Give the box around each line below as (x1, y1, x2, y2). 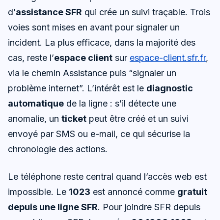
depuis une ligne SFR (8, 201, 98, 212)
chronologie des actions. (8, 143, 108, 154)
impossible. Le (8, 186, 69, 197)
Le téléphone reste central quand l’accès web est (8, 171, 207, 182)
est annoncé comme (90, 186, 177, 197)
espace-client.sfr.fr (130, 52, 206, 63)
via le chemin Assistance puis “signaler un (8, 67, 176, 78)
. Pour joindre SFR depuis (98, 201, 200, 212)
